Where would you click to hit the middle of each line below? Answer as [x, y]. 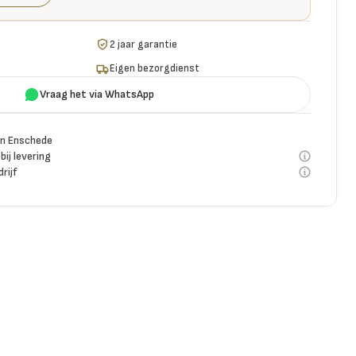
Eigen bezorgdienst [155, 69]
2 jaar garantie [144, 44]
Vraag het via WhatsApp [97, 94]
